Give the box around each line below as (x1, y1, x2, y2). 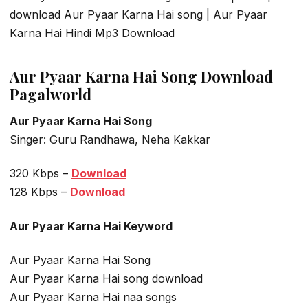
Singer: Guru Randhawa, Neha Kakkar (10, 132, 210, 146)
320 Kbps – (10, 166, 71, 181)
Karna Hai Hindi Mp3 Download (10, 26, 175, 41)
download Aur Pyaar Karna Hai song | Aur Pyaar (10, 8, 267, 22)
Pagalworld (10, 83, 91, 104)
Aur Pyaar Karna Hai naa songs (10, 289, 177, 304)
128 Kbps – (10, 185, 70, 199)
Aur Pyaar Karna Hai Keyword (10, 219, 173, 233)
